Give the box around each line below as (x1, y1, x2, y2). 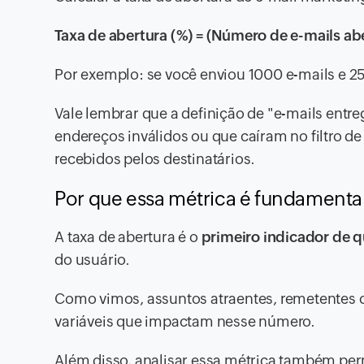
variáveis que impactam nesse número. (54, 313, 316, 331)
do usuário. (54, 251, 131, 269)
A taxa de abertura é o (54, 228, 201, 246)
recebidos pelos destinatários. (54, 150, 256, 168)
